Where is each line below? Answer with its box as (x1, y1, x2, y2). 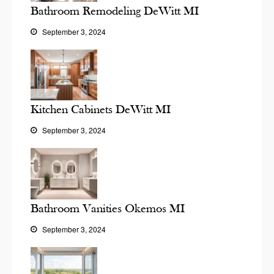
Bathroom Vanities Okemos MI (31, 201, 185, 215)
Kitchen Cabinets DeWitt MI (31, 102, 171, 117)
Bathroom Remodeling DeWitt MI (31, 3, 199, 18)
